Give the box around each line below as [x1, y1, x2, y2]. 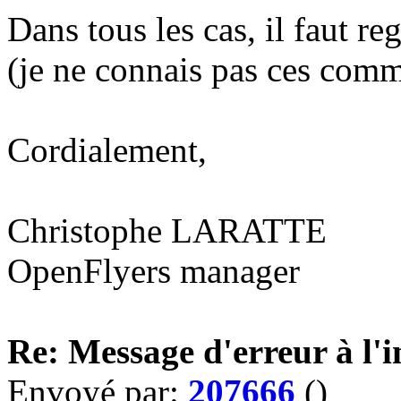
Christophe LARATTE [7, 211, 327, 250]
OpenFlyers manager [7, 252, 300, 290]
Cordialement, [7, 131, 207, 169]
